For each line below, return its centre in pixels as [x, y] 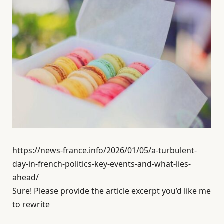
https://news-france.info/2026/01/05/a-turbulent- [105, 151]
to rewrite [31, 205]
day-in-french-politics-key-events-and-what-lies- [102, 164]
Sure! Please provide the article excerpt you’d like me [112, 191]
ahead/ [26, 178]
